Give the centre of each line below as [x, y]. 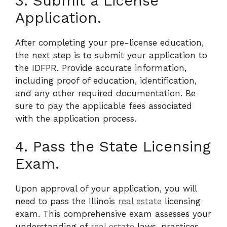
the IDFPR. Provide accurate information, [101, 68]
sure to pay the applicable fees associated [104, 106]
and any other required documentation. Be [105, 93]
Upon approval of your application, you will [106, 188]
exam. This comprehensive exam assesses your [113, 214]
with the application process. [76, 118]
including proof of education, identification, [106, 80]
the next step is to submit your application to [111, 55]
